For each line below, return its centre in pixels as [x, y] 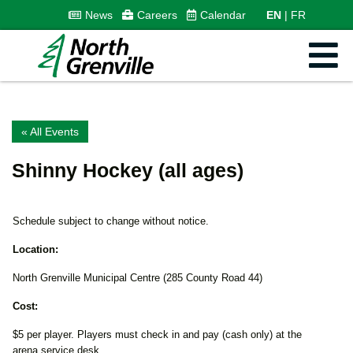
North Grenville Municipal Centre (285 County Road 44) [137, 277]
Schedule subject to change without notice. [112, 221]
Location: [35, 249]
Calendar [223, 15]
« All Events [50, 131]
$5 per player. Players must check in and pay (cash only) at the [157, 334]
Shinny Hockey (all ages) [128, 170]
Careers [157, 15]
